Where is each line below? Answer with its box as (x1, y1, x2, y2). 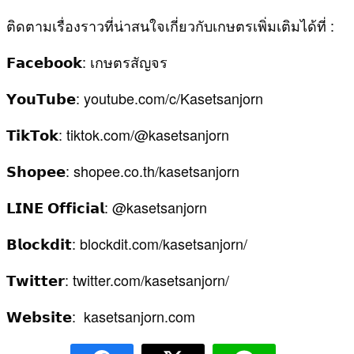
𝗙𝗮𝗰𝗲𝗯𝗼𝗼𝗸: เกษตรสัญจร (6, 51, 168, 73)
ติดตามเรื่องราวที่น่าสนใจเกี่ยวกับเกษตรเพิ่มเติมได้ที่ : (6, 15, 338, 36)
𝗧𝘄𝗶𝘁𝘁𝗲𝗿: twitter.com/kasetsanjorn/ (6, 269, 233, 291)
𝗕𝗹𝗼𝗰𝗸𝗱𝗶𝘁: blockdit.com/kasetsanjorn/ (6, 233, 247, 254)
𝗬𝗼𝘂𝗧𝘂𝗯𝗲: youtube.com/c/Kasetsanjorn (6, 88, 263, 109)
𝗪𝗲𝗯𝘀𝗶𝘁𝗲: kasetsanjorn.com (6, 306, 195, 327)
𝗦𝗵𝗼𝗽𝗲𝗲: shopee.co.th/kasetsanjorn (6, 160, 239, 182)
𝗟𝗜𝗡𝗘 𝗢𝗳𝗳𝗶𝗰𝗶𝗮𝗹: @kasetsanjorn (6, 197, 207, 218)
